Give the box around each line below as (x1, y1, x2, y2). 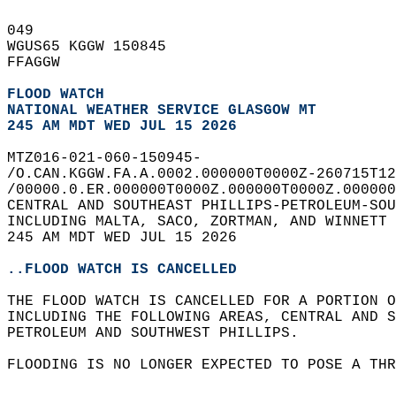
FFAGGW (7, 55, 78, 71)
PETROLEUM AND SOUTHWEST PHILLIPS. (7, 325, 316, 341)
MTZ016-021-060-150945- (7, 150, 219, 166)
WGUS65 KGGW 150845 (7, 39, 184, 55)
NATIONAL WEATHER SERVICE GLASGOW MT (7, 103, 316, 118)
